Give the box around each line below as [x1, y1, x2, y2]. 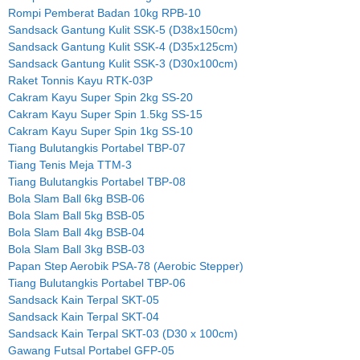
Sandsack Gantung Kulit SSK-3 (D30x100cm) [8, 56, 238, 70]
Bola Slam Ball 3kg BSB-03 [8, 242, 145, 256]
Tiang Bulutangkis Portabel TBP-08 [8, 174, 186, 188]
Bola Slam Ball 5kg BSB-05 [8, 208, 145, 222]
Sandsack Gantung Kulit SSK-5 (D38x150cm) [8, 22, 238, 36]
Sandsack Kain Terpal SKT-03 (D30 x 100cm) [8, 326, 238, 340]
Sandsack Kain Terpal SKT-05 [8, 292, 159, 306]
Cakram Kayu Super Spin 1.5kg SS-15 [8, 107, 202, 121]
